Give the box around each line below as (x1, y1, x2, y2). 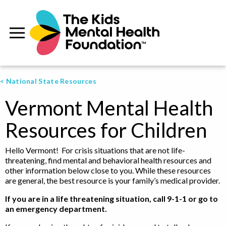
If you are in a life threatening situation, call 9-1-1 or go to (5, 194, 218, 203)
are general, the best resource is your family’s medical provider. (5, 176, 220, 185)
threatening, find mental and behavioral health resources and (5, 155, 211, 165)
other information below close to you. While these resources (5, 165, 211, 175)
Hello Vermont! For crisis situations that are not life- (5, 145, 185, 155)
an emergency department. (5, 204, 107, 213)
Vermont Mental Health (5, 96, 213, 120)
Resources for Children (5, 118, 207, 142)
